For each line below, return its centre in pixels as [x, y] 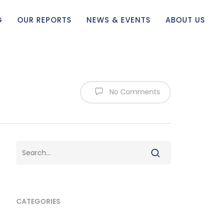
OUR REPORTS [44, 20]
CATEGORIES [39, 201]
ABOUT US [185, 20]
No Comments [134, 92]
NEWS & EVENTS [119, 20]
